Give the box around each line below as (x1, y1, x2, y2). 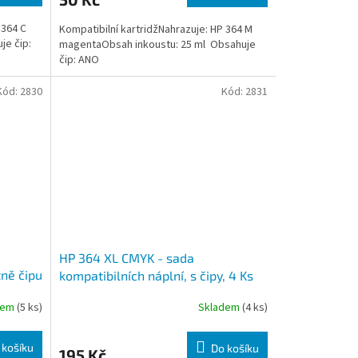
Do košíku (210, 340, 259, 355)
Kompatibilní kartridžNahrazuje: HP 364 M (58, 21, 253, 38)
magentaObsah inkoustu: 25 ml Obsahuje (58, 36, 256, 53)
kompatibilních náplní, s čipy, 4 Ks (58, 267, 253, 283)
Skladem (197, 300, 242, 316)
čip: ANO (58, 51, 99, 68)
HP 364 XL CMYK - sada (58, 249, 194, 265)
